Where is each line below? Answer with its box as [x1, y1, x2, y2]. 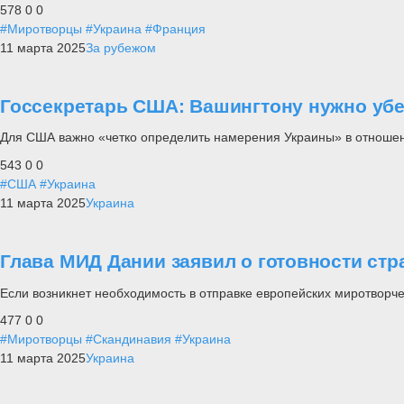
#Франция [145, 21, 206, 36]
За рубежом [86, 40, 156, 55]
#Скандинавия [86, 332, 171, 347]
